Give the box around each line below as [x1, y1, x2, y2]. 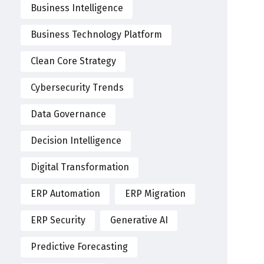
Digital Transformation [30, 161, 129, 173]
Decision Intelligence [30, 135, 121, 147]
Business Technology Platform [30, 29, 162, 41]
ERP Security [30, 214, 85, 226]
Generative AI [110, 214, 168, 226]
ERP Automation [30, 188, 100, 200]
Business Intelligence [30, 2, 123, 14]
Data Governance [30, 108, 106, 120]
